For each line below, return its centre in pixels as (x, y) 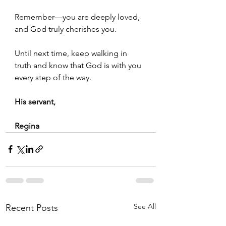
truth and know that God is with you (79, 65)
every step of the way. (53, 77)
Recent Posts (32, 208)
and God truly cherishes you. (66, 29)
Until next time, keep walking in (72, 53)
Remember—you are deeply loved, (78, 17)
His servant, (35, 101)
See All (145, 206)
